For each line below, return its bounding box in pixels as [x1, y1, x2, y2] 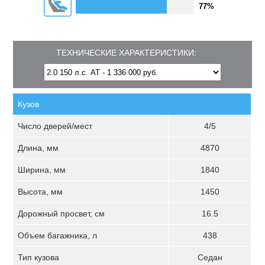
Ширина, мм [18, 165, 66, 174]
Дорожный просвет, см [18, 209, 105, 218]
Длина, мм [18, 143, 59, 153]
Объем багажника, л [18, 231, 98, 240]
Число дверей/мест [18, 121, 93, 131]
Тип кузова [18, 253, 60, 262]
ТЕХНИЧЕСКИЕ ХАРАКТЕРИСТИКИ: [56, 48, 197, 57]
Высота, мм [18, 187, 63, 196]
